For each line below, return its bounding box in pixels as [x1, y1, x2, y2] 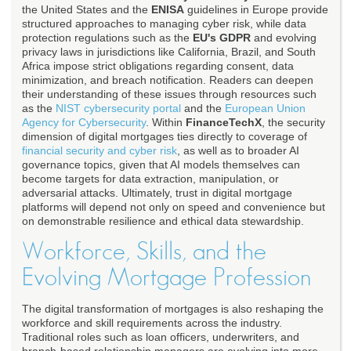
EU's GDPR [193, 31, 251, 45]
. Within [146, 116, 186, 129]
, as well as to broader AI [177, 144, 299, 157]
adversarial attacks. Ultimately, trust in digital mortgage [22, 186, 292, 200]
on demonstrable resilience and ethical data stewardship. [22, 215, 304, 228]
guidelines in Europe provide [184, 3, 328, 16]
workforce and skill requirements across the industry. [22, 317, 282, 330]
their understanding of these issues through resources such [22, 88, 317, 101]
